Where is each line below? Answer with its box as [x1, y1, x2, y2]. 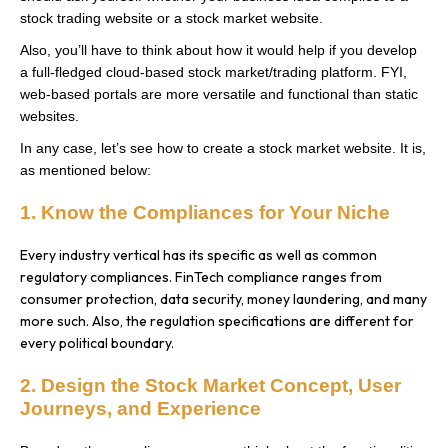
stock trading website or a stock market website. [20, 9, 323, 26]
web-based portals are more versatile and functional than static [20, 85, 418, 102]
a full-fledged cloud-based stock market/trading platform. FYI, [20, 63, 407, 80]
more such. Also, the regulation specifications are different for [20, 311, 414, 330]
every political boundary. [20, 333, 174, 352]
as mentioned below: [20, 161, 151, 178]
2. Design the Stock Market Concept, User [20, 374, 401, 396]
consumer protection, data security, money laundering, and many [20, 289, 427, 308]
